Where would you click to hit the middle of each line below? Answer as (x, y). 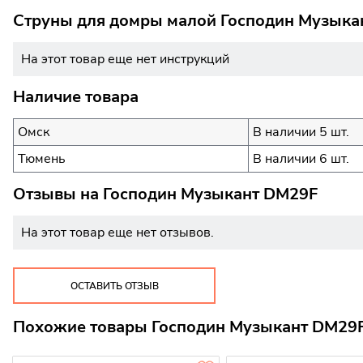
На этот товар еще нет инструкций (125, 59)
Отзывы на (58, 194)
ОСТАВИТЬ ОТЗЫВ (114, 286)
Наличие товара (76, 97)
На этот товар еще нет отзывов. (117, 232)
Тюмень (42, 159)
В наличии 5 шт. (301, 132)
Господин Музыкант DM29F (210, 194)
